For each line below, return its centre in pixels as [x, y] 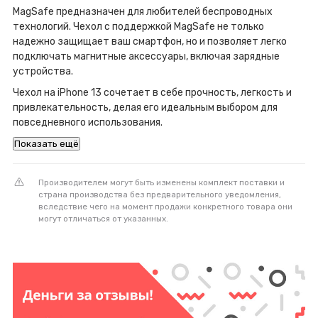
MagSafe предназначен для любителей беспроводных [143, 12]
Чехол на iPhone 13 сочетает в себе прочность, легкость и [152, 93]
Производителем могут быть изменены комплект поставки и [161, 183]
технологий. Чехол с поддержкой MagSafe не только [138, 27]
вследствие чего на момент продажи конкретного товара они [165, 207]
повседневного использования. [88, 123]
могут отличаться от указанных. [103, 219]
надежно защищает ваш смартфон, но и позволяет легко [150, 42]
